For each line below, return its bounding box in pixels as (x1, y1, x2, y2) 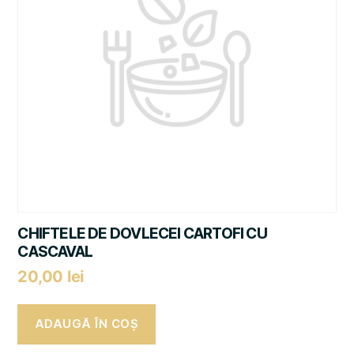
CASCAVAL (17, 242, 93, 261)
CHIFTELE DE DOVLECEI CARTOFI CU (17, 224, 267, 243)
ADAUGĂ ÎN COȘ (34, 316, 139, 332)
